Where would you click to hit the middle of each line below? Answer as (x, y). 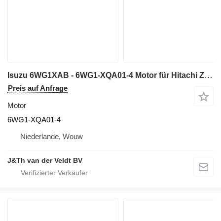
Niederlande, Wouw (52, 136)
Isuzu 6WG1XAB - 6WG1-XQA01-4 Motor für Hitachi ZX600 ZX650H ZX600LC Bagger (208, 75)
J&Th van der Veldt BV (45, 160)
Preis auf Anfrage (38, 88)
